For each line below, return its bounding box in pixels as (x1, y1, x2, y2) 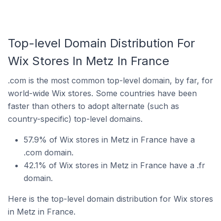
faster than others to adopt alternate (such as (8, 101, 179, 111)
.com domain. (24, 147, 74, 157)
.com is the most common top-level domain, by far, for (8, 75, 213, 85)
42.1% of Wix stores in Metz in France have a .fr (24, 160, 205, 170)
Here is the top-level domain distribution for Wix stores (8, 194, 213, 204)
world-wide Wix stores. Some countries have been (8, 88, 197, 98)
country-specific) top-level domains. (8, 114, 143, 124)
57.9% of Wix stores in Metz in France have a (24, 135, 195, 145)
